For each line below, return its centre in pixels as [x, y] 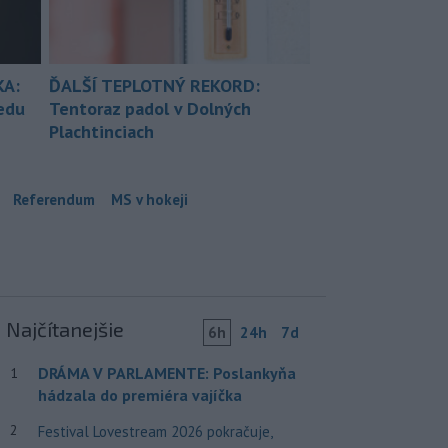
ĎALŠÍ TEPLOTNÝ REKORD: [154, 85]
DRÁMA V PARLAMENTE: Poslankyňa [166, 372]
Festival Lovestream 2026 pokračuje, [154, 431]
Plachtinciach [101, 131]
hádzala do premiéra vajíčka [139, 394]
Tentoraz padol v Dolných [150, 108]
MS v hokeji [149, 199]
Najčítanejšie [64, 328]
